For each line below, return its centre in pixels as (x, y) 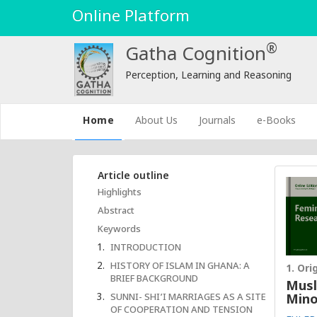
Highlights (120, 193)
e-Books (277, 121)
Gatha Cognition (195, 56)
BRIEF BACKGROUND (154, 279)
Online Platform (131, 17)
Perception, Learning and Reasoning (208, 76)
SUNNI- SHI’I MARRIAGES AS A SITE (188, 298)
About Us (157, 121)
